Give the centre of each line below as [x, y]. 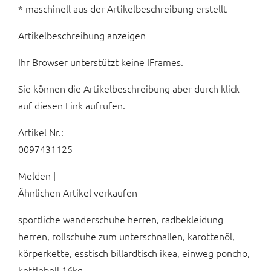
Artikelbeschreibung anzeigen [82, 35]
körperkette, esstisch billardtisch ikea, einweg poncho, [134, 253]
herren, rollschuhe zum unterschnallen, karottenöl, [126, 236]
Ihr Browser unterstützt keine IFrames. [101, 62]
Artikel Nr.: [41, 132]
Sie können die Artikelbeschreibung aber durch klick [129, 89]
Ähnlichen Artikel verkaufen [78, 193]
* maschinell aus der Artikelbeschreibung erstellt [122, 9]
